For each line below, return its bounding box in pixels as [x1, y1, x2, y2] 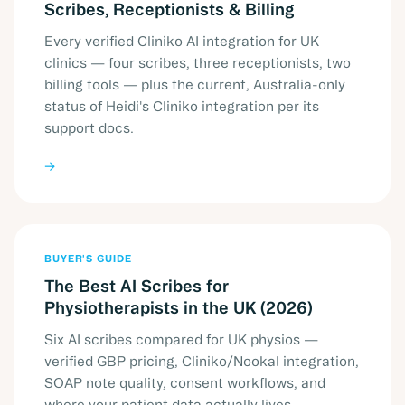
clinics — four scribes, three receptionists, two [44, 55, 351, 71]
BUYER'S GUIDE [44, 253, 132, 265]
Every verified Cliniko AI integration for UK [44, 33, 319, 50]
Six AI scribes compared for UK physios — [44, 332, 318, 348]
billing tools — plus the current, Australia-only [44, 77, 345, 93]
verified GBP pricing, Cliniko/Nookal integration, [44, 353, 359, 370]
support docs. [44, 120, 134, 137]
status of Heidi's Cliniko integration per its [44, 99, 319, 115]
